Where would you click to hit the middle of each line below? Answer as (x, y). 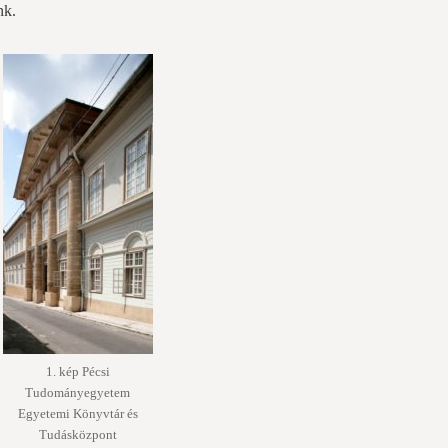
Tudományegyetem (78, 392)
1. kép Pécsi (77, 371)
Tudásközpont (77, 434)
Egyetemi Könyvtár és (77, 413)
